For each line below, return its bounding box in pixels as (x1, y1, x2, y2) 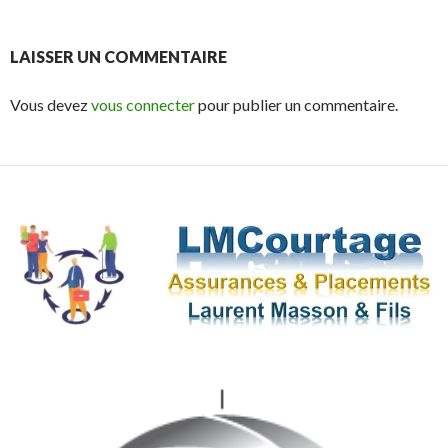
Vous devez (10, 95, 91, 115)
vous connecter (91, 95, 195, 115)
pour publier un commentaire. (195, 95, 398, 115)
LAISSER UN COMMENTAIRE (10, 47, 227, 67)
